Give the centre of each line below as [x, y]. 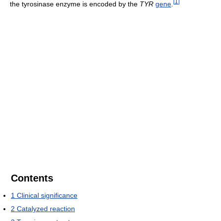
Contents [32, 178]
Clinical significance [47, 195]
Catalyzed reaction [46, 208]
